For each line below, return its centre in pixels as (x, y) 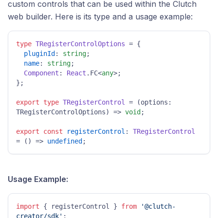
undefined (65, 141)
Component (41, 73)
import (28, 206)
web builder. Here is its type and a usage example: (100, 17)
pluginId (39, 54)
